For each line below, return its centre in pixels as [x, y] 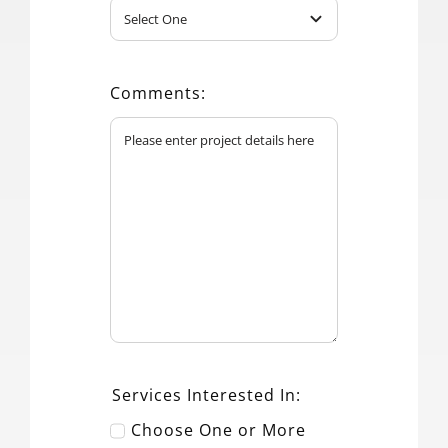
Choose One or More [219, 430]
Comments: [157, 93]
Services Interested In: [206, 394]
